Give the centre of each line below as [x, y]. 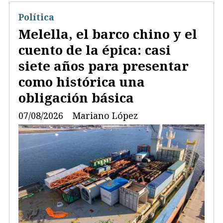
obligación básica [76, 98]
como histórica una [82, 82]
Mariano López [105, 115]
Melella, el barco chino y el [108, 34]
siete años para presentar [104, 66]
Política [36, 17]
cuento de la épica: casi [95, 50]
